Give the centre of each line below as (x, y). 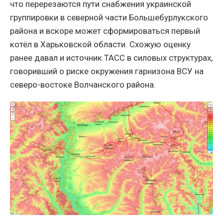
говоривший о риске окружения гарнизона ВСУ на (107, 71)
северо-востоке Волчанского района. (83, 84)
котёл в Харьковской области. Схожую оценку (100, 44)
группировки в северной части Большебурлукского (109, 17)
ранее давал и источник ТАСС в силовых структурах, (111, 57)
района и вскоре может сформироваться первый (105, 31)
